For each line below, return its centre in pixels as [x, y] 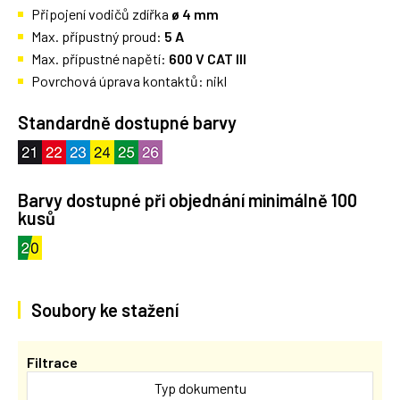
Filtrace [52, 362]
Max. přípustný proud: [98, 36]
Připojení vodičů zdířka [101, 14]
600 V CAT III [208, 58]
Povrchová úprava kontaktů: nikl [129, 81]
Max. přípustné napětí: [100, 58]
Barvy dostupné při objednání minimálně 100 [187, 200]
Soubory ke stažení [105, 310]
